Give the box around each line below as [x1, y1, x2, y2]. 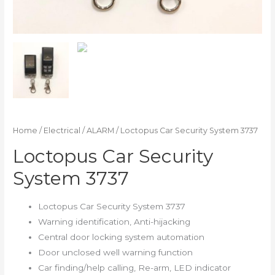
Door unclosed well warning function [38, 247, 193, 257]
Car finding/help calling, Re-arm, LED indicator [38, 262, 231, 273]
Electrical [44, 126, 81, 136]
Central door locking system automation [38, 231, 205, 242]
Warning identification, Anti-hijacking [38, 216, 191, 227]
